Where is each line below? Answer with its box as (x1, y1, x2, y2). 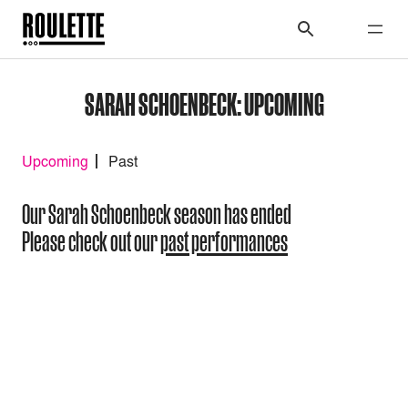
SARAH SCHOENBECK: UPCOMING (84, 87, 324, 120)
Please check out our (22, 227, 160, 257)
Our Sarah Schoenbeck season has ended (22, 199, 291, 229)
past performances (160, 227, 288, 257)
